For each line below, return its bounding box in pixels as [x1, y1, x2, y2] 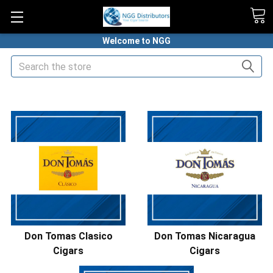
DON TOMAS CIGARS [156, 93, 232, 102]
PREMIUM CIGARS [78, 93, 141, 102]
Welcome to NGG [102, 36, 171, 46]
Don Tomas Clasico [24, 230, 113, 242]
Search [11, 57, 41, 68]
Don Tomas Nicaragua [154, 230, 255, 242]
